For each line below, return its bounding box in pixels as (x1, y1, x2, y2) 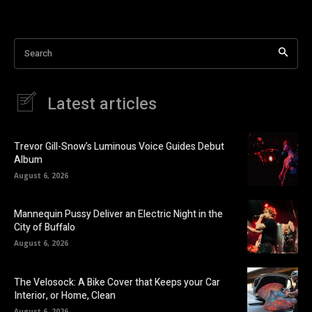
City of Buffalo (14, 220, 75, 235)
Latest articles (47, 91, 157, 116)
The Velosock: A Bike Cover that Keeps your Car (14, 274, 220, 290)
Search (24, 46, 52, 60)
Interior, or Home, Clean (14, 288, 116, 303)
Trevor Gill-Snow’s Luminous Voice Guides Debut (14, 139, 224, 155)
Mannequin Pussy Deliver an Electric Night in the (14, 207, 223, 222)
